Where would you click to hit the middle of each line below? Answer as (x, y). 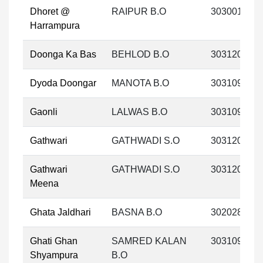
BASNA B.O (137, 212)
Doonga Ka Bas (63, 54)
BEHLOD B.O (140, 54)
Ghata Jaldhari (60, 212)
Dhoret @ (50, 11)
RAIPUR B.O (139, 11)
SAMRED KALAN (149, 241)
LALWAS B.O (139, 112)
